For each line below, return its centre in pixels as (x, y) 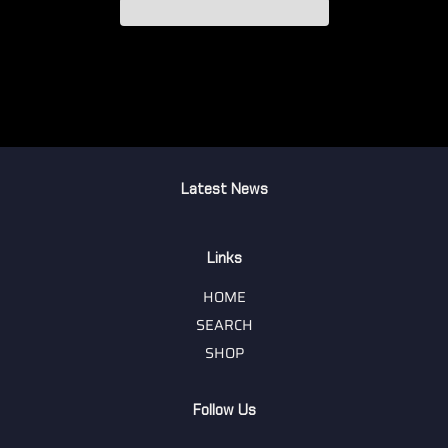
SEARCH (224, 324)
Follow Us (224, 410)
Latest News (224, 189)
